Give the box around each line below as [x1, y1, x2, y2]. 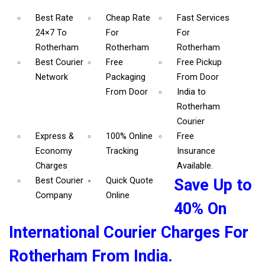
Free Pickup [176, 57, 222, 68]
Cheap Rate [106, 13, 151, 24]
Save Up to [173, 176, 252, 195]
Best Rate [35, 13, 73, 24]
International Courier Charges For [9, 223, 248, 243]
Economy [35, 146, 72, 157]
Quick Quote [106, 176, 154, 186]
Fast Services [176, 13, 230, 24]
